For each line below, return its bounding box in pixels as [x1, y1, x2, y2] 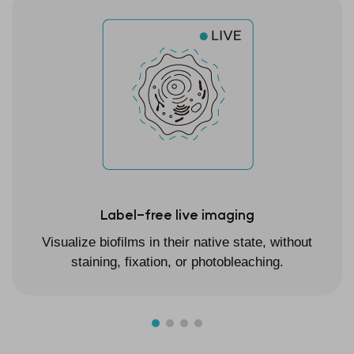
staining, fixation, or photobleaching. [70, 254, 284, 269]
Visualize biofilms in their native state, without [42, 234, 312, 250]
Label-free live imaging [100, 205, 254, 223]
